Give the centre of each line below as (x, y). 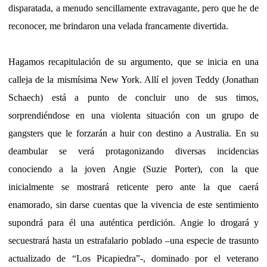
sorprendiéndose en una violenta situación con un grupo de (133, 115)
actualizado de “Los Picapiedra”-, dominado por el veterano (133, 258)
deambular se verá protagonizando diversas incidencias (133, 151)
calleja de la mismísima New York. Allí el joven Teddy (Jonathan (133, 79)
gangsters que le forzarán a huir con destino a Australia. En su (133, 133)
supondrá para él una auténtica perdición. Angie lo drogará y (133, 222)
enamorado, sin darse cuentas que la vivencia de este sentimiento (133, 204)
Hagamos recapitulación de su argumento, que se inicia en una (133, 61)
